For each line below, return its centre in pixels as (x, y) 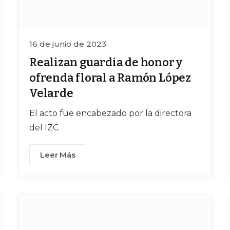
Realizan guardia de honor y (106, 63)
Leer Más (58, 155)
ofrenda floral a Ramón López (110, 78)
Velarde (51, 93)
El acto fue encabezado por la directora (110, 113)
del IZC (44, 128)
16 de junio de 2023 (68, 44)
